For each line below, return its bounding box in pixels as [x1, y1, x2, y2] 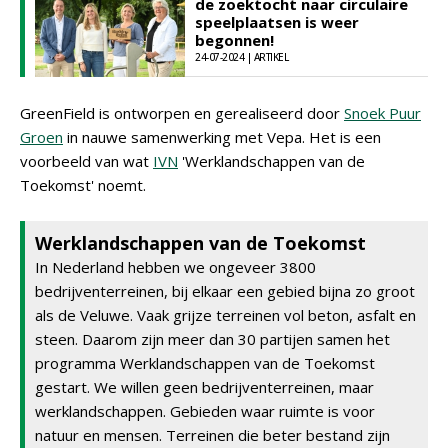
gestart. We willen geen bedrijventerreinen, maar [35, 377, 374, 397]
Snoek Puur [344, 103, 421, 123]
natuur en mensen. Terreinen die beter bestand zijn [35, 425, 390, 445]
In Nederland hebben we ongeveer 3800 [35, 257, 316, 277]
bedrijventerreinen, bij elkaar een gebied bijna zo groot [35, 281, 415, 301]
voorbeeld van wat [20, 151, 153, 171]
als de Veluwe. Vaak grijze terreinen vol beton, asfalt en [35, 305, 416, 325]
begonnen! [195, 30, 274, 50]
